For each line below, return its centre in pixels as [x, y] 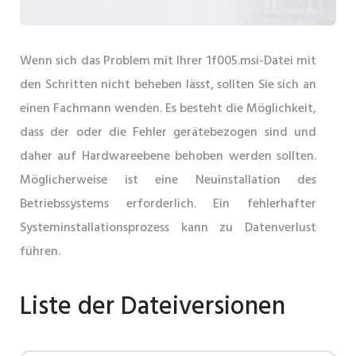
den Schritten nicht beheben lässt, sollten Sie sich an [168, 85]
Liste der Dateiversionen [153, 308]
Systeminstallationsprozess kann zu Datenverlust [168, 228]
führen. [40, 252]
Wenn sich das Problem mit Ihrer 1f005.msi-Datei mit [168, 62]
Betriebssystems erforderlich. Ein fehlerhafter [168, 205]
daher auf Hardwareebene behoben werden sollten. [168, 157]
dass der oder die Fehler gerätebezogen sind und [168, 133]
